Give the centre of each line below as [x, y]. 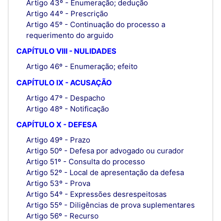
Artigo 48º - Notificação [67, 109]
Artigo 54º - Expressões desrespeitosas [96, 194]
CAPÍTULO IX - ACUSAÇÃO [64, 82]
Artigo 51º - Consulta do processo [85, 162]
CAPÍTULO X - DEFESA [57, 125]
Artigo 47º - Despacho [65, 98]
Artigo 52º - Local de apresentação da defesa [105, 173]
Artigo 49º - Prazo [58, 140]
